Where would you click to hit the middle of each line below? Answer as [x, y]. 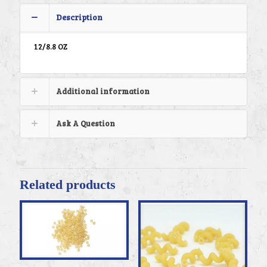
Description [79, 18]
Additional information [103, 91]
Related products [68, 185]
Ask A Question [86, 124]
